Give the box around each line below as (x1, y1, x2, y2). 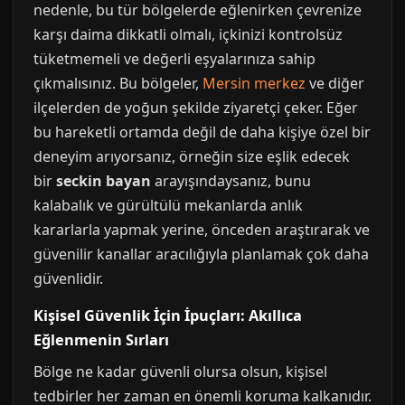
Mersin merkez (202, 73, 306, 94)
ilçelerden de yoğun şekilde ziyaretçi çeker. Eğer (33, 98, 358, 118)
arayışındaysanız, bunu (151, 171, 311, 192)
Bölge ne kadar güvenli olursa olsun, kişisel (33, 362, 327, 382)
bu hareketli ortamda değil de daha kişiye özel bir (33, 122, 371, 143)
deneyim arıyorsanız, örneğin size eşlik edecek (33, 146, 350, 167)
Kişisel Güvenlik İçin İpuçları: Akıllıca (33, 306, 302, 326)
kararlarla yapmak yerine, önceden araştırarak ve (33, 220, 370, 240)
